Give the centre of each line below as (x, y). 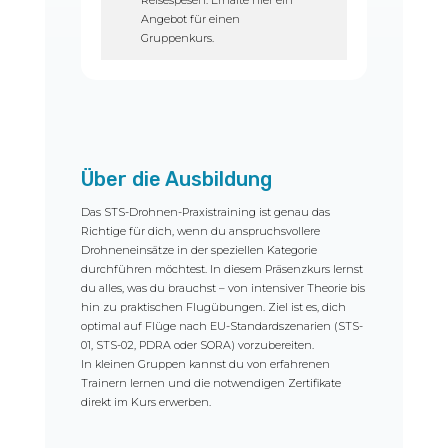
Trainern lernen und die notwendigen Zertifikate (210, 383)
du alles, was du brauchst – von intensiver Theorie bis (222, 288)
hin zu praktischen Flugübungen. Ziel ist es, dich (213, 307)
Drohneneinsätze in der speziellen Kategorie (198, 250)
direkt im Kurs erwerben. (145, 402)
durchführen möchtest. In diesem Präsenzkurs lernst (221, 269)
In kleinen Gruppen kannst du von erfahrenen (205, 364)
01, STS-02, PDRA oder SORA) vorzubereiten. (197, 345)
